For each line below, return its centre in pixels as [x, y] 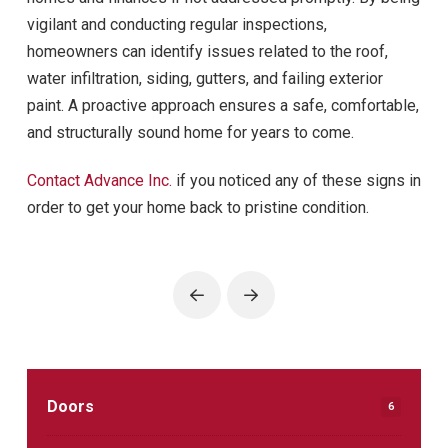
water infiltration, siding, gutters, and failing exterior [204, 79]
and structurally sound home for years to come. [190, 133]
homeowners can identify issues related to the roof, [207, 52]
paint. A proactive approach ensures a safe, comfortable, [222, 106]
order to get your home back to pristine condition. [197, 208]
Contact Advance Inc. [99, 181]
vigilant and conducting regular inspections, [176, 25]
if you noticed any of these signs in [296, 181]
